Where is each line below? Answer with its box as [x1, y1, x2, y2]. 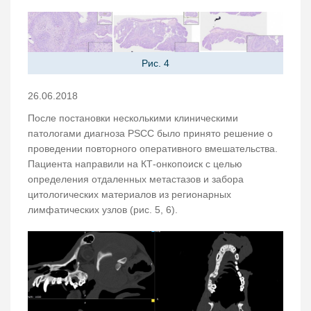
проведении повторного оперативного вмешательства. [28, 143, 278, 155]
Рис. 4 [142, 58, 169, 69]
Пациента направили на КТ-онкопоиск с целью [28, 158, 242, 170]
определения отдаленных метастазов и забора [28, 174, 244, 185]
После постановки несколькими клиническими [28, 112, 238, 124]
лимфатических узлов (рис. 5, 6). [28, 204, 178, 216]
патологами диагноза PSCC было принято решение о [28, 128, 273, 140]
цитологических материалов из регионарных [28, 189, 231, 201]
